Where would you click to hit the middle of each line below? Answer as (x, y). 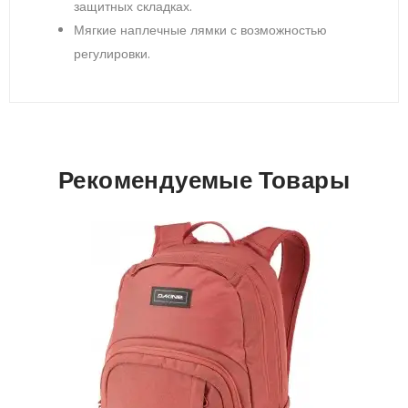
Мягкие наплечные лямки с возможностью (200, 30)
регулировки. (112, 53)
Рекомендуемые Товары (204, 180)
